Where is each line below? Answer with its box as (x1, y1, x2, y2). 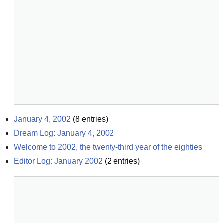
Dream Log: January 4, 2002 (14, 129, 114, 137)
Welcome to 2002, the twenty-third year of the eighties (14, 143, 202, 151)
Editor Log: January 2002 (14, 157, 103, 165)
